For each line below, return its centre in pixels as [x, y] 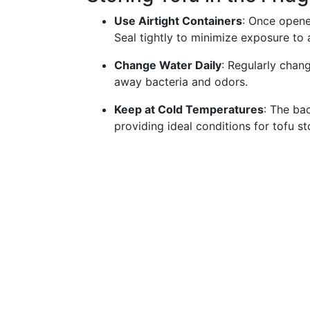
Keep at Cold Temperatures [189, 109]
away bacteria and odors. [181, 82]
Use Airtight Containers [178, 21]
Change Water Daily [168, 65]
